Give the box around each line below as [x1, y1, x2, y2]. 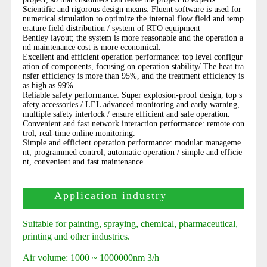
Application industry [54, 189, 167, 201]
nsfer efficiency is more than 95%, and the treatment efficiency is [22, 71, 244, 80]
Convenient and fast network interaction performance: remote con [22, 119, 244, 128]
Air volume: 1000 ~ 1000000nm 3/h [22, 252, 159, 263]
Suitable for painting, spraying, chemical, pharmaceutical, [22, 218, 238, 229]
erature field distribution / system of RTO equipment [22, 23, 200, 33]
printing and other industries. [22, 231, 130, 241]
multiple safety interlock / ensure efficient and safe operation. [22, 109, 230, 119]
